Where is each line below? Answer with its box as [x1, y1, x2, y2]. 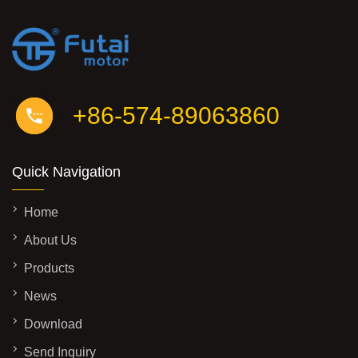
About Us [24, 233, 77, 248]
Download [24, 317, 82, 332]
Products [24, 261, 74, 276]
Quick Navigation [12, 164, 121, 181]
